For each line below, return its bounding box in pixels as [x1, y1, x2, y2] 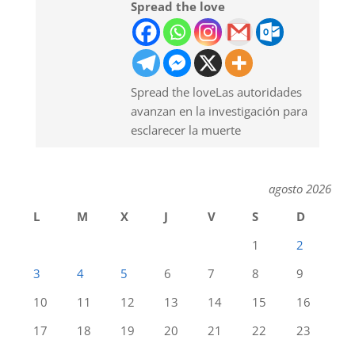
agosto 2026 [269, 180, 331, 197]
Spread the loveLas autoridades [131, 83, 302, 100]
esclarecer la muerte [131, 121, 241, 138]
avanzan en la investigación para [131, 102, 307, 119]
